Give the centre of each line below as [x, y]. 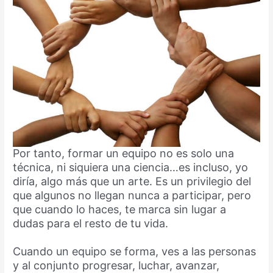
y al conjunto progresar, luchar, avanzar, [116, 265]
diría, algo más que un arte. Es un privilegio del [132, 181]
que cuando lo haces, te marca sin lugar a [120, 209]
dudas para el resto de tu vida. [91, 223]
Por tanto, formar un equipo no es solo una [124, 153]
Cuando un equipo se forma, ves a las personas [135, 251]
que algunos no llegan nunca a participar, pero [132, 195]
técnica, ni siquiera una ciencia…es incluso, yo [131, 167]
